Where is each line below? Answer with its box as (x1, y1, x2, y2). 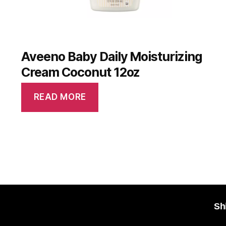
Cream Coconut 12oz (21, 64, 140, 80)
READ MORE (33, 92, 86, 102)
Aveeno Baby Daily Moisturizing (21, 48, 202, 64)
